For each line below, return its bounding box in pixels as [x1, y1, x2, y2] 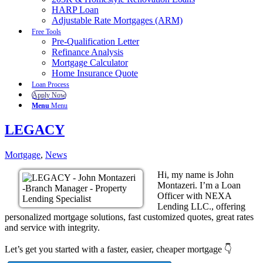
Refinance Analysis [52, 47, 123, 57]
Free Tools [32, 28, 61, 36]
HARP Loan [52, 5, 99, 15]
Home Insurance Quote [52, 68, 138, 78]
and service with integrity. [5, 222, 100, 232]
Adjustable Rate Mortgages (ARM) [52, 15, 183, 25]
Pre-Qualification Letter [52, 36, 139, 46]
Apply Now [32, 91, 66, 99]
